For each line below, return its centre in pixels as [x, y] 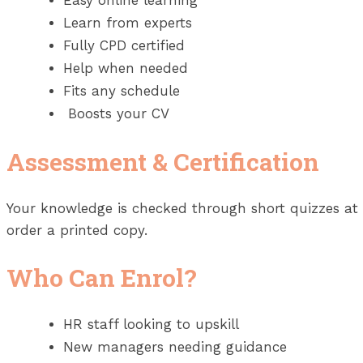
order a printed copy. [77, 230]
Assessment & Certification [163, 162]
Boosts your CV [116, 114]
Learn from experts [128, 23]
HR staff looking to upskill [151, 324]
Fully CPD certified [124, 46]
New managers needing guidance [175, 346]
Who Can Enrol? [102, 277]
